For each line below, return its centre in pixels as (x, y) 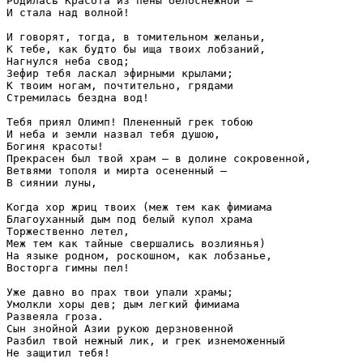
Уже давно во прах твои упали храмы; (120, 293)
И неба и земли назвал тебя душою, (113, 135)
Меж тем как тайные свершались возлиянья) (136, 244)
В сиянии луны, (52, 183)
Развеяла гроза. (55, 317)
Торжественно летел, (68, 232)
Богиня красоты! (55, 147)
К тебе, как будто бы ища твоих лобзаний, (136, 49)
